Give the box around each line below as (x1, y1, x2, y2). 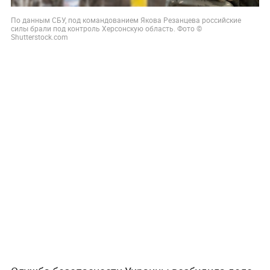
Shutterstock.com (10, 31, 68, 42)
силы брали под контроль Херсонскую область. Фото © (10, 23, 202, 33)
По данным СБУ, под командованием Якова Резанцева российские (10, 14, 241, 25)
